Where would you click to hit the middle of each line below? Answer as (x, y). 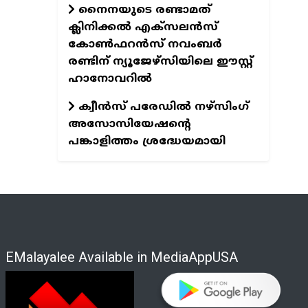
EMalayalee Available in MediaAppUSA (121, 257)
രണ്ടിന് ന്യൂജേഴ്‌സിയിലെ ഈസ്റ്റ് (160, 62)
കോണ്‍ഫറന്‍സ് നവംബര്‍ (145, 44)
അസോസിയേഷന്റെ (129, 124)
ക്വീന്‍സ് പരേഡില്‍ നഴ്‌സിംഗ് (162, 107)
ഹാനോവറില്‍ (110, 79)
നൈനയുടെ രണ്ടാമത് (143, 10)
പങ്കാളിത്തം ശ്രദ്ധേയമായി (146, 141)
